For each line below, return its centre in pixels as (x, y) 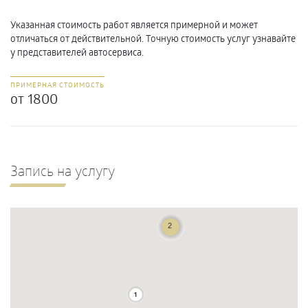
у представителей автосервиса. (77, 52)
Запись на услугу (63, 170)
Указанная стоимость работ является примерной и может (134, 24)
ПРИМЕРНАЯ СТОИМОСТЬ (57, 85)
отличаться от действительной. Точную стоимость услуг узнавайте (153, 38)
